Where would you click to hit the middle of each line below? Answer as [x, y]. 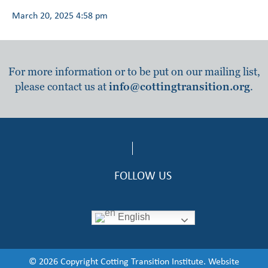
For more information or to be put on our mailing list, [134, 72]
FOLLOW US [143, 175]
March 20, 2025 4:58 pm [60, 16]
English [133, 217]
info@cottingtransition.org [179, 87]
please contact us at [62, 87]
